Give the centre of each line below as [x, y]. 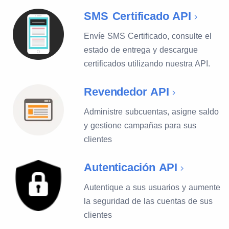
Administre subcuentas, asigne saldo [152, 112]
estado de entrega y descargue [141, 50]
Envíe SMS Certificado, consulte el [148, 36]
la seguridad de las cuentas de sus [148, 201]
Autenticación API [131, 167]
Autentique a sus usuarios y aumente [152, 187]
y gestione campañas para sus [140, 125]
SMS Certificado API [138, 16]
